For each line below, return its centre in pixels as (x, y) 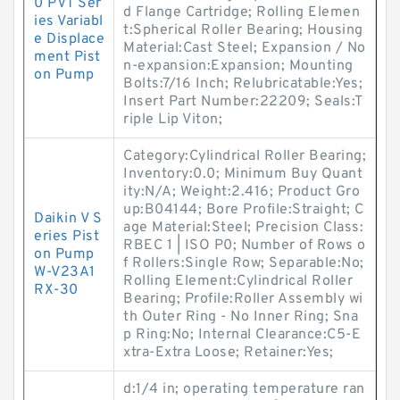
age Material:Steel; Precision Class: (243, 228)
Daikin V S (68, 219)
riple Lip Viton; (173, 120)
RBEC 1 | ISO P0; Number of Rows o (245, 246)
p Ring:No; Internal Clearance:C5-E (242, 335)
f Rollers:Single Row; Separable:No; (244, 263)
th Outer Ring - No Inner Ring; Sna (241, 317)
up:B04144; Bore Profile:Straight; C (244, 210)
